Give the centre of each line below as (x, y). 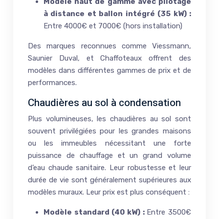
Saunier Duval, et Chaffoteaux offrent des (109, 58)
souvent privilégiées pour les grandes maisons (109, 131)
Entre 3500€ (169, 212)
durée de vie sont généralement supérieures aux (109, 180)
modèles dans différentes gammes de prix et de (109, 70)
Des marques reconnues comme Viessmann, (109, 46)
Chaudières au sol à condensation (104, 103)
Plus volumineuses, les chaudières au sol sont (109, 119)
